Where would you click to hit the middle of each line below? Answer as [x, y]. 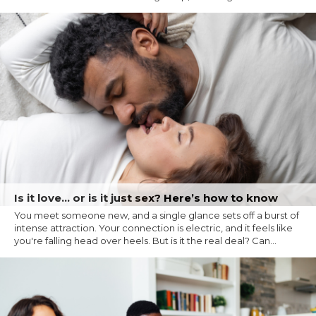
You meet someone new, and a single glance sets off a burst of [157, 215]
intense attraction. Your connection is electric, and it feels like [153, 228]
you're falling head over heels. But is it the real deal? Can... [145, 241]
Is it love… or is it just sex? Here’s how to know [146, 198]
